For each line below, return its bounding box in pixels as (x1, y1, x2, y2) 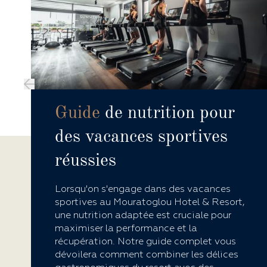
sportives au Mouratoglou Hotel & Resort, (54, 196, 245, 209)
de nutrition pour (100, 104, 235, 123)
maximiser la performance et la (54, 222, 197, 235)
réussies (54, 152, 116, 170)
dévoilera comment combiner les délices (54, 249, 238, 261)
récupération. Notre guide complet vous (54, 235, 236, 248)
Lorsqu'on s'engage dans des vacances (54, 183, 231, 195)
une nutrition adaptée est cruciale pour (54, 209, 231, 222)
